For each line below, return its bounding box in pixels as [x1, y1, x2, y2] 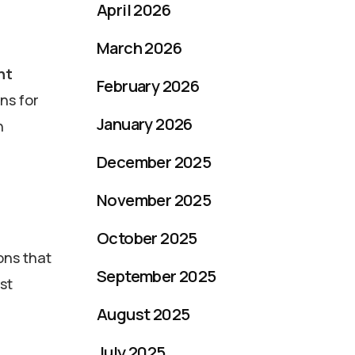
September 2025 [97, 265, 216, 288]
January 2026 [97, 113, 193, 136]
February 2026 [97, 74, 200, 97]
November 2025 [97, 189, 212, 212]
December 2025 [97, 151, 212, 174]
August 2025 [97, 303, 190, 326]
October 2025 [97, 227, 197, 250]
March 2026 [97, 36, 181, 59]
